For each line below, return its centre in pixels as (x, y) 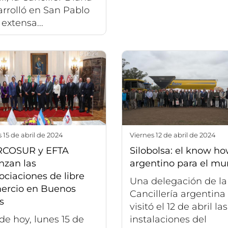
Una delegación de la (178, 181)
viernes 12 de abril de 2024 (175, 135)
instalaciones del (168, 220)
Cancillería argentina (178, 194)
